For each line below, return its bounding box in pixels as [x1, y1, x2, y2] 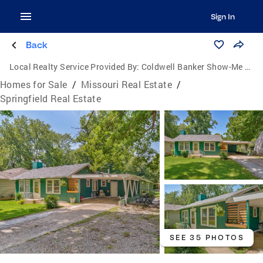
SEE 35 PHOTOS [169, 233, 244, 242]
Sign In [210, 12, 235, 21]
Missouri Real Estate [81, 78, 173, 90]
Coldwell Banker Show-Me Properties [141, 61, 245, 72]
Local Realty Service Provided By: [9, 61, 140, 72]
